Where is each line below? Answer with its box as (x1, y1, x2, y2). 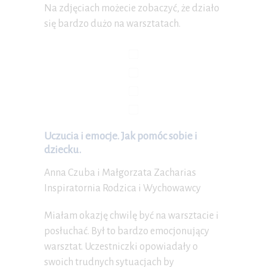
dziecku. (44, 144, 81, 156)
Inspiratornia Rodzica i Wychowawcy (44, 183, 201, 194)
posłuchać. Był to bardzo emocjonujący (44, 226, 209, 237)
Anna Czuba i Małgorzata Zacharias (44, 167, 196, 179)
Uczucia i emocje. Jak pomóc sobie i (44, 131, 197, 142)
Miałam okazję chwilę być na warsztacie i (44, 210, 219, 222)
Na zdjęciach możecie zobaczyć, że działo (44, 3, 219, 14)
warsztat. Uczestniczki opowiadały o (44, 241, 198, 253)
